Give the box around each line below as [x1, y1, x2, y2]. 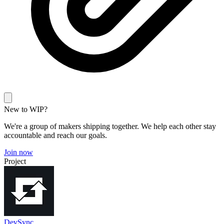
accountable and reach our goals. [4, 131, 107, 139]
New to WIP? [4, 105, 47, 113]
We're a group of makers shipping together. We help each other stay [4, 122, 216, 130]
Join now [4, 148, 33, 156]
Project [4, 157, 26, 165]
